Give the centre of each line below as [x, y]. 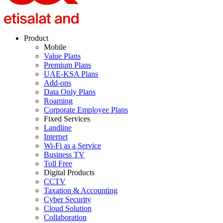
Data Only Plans [70, 92]
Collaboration [65, 218]
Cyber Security [67, 200]
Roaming [58, 101]
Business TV [64, 155]
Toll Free [58, 164]
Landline [58, 128]
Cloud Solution [68, 209]
